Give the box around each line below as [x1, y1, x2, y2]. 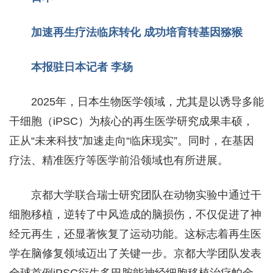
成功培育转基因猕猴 [144, 26, 243, 38]
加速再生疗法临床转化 [31, 26, 144, 38]
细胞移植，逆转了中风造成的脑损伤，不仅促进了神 [9, 208, 261, 221]
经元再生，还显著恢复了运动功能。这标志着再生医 [9, 227, 261, 240]
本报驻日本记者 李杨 [31, 60, 133, 73]
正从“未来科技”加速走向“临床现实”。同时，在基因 [9, 134, 254, 147]
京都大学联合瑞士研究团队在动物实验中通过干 [31, 188, 261, 201]
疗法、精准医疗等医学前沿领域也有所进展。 [9, 154, 229, 166]
